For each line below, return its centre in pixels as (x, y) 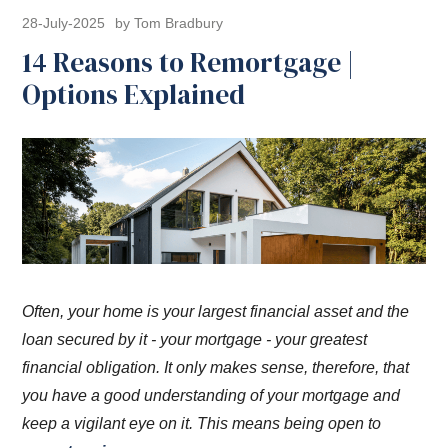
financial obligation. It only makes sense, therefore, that (216, 367)
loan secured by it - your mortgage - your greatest (195, 339)
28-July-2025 (64, 23)
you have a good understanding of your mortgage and (211, 395)
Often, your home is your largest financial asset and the (216, 311)
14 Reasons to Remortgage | (188, 62)
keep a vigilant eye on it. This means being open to (202, 423)
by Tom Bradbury (169, 23)
